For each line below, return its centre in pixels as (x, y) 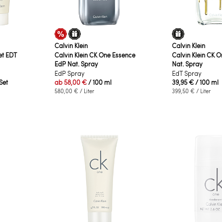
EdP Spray (70, 73)
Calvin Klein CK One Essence (95, 55)
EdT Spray (187, 73)
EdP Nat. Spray (77, 64)
